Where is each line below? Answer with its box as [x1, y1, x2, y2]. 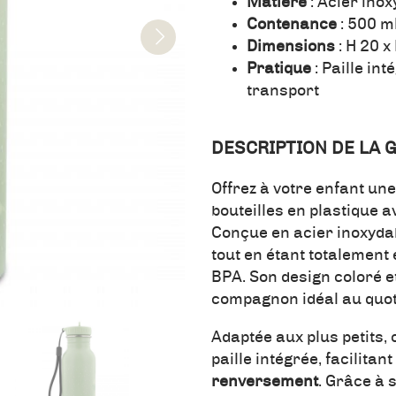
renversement [211, 374, 318, 391]
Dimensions [247, 39, 335, 56]
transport [247, 83, 319, 100]
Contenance [247, 17, 337, 34]
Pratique [247, 61, 311, 78]
